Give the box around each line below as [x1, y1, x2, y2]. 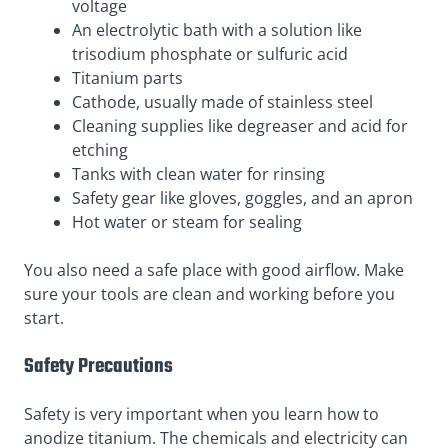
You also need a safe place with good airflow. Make [24, 259, 404, 282]
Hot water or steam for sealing [72, 211, 302, 234]
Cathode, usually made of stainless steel [72, 91, 373, 114]
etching [72, 139, 128, 162]
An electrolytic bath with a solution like [72, 19, 362, 42]
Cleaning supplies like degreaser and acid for [72, 115, 408, 138]
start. [24, 307, 64, 330]
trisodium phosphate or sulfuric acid [72, 43, 348, 66]
